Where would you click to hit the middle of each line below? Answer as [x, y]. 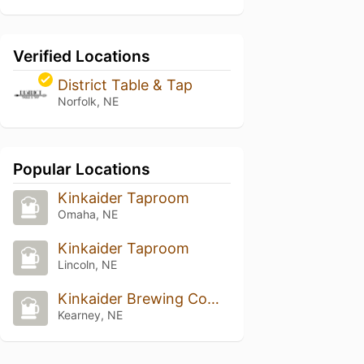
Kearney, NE [90, 315]
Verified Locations [82, 56]
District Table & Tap [125, 85]
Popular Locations [82, 169]
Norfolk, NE [88, 102]
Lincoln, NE [87, 265]
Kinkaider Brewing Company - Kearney [213, 299]
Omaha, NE [87, 214]
